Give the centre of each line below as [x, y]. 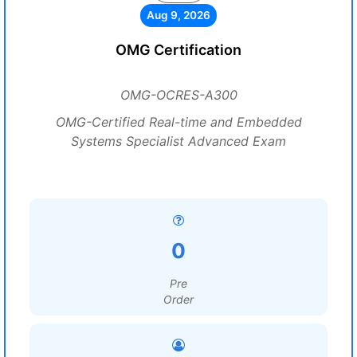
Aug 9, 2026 [178, 15]
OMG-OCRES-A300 [178, 95]
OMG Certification [178, 50]
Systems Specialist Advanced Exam [178, 141]
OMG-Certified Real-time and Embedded [178, 122]
